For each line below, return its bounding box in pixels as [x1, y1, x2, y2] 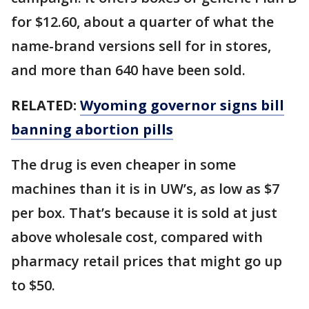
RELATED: [11, 95, 80, 114]
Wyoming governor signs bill [80, 95, 284, 114]
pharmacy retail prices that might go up [11, 251, 282, 270]
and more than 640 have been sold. [11, 60, 246, 79]
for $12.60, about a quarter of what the [11, 12, 274, 31]
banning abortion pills [11, 119, 173, 139]
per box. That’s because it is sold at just [11, 203, 277, 222]
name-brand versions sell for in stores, [11, 36, 271, 55]
